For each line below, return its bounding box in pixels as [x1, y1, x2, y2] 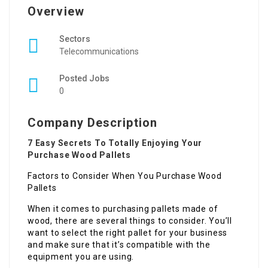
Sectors [59, 34, 90, 44]
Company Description [28, 115, 157, 130]
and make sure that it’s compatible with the [28, 240, 211, 249]
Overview [28, 4, 84, 19]
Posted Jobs [59, 74, 109, 83]
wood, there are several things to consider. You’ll [28, 216, 232, 226]
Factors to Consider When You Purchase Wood [28, 171, 222, 181]
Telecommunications [59, 47, 139, 56]
